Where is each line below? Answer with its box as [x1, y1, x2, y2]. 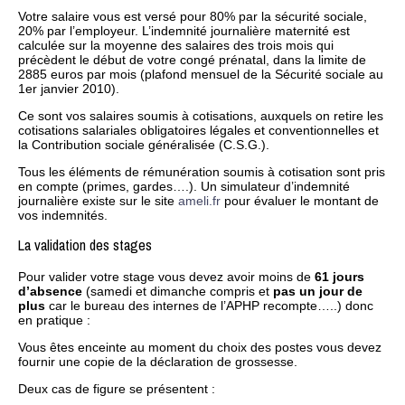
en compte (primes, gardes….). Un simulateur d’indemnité [18, 178, 350, 193]
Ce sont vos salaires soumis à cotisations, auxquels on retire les [18, 108, 383, 123]
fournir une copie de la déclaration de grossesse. [18, 354, 297, 370]
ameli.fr [178, 193, 221, 208]
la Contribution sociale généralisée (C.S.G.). [18, 137, 269, 152]
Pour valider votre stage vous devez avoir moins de [18, 269, 315, 285]
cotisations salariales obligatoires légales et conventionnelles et [18, 122, 379, 137]
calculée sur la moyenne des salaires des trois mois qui [18, 37, 334, 52]
